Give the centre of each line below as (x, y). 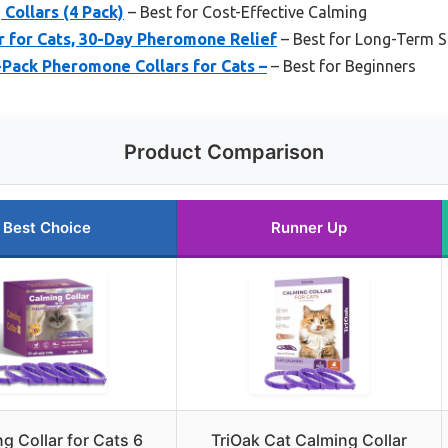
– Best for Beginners (341, 65)
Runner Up (309, 227)
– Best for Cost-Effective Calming (245, 11)
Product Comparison (224, 151)
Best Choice (47, 227)
